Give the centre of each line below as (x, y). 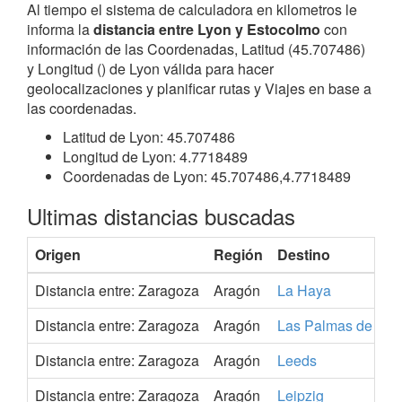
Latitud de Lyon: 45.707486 (149, 137)
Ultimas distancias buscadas (161, 216)
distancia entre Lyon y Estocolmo (209, 29)
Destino (304, 254)
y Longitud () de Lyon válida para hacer (150, 69)
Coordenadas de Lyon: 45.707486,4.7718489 (207, 176)
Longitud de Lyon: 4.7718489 (155, 157)
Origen (58, 254)
